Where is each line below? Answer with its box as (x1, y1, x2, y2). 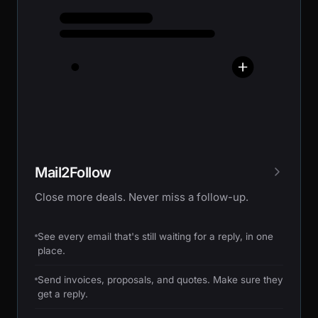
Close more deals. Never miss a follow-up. (35, 190, 248, 204)
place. (38, 244, 65, 256)
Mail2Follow (35, 163, 111, 181)
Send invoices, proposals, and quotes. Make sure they (38, 273, 283, 285)
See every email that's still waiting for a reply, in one (38, 230, 273, 242)
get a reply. (38, 287, 88, 300)
